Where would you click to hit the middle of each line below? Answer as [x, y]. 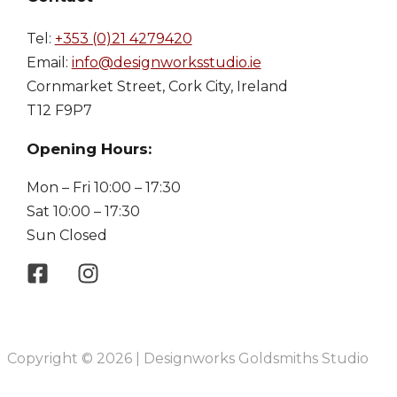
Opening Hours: [89, 148]
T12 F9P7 [59, 110]
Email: [49, 62]
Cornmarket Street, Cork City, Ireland [157, 86]
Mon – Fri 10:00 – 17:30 [103, 187]
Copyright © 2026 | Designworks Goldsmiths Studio [188, 359]
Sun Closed [66, 235]
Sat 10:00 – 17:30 [83, 211]
